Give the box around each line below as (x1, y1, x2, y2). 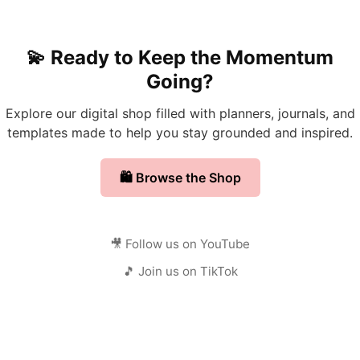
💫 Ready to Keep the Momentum (27, 46, 333, 69)
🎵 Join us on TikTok (122, 264, 238, 279)
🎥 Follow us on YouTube (110, 236, 250, 252)
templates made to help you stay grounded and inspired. (7, 125, 353, 141)
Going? (146, 70, 214, 93)
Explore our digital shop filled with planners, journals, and (5, 105, 355, 121)
